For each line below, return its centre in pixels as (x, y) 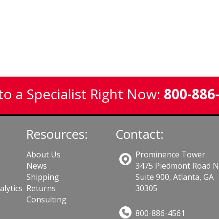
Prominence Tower (170, 155)
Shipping (43, 177)
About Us (44, 155)
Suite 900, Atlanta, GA (174, 177)
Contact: (139, 134)
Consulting (47, 200)
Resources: (57, 134)
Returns (41, 188)
